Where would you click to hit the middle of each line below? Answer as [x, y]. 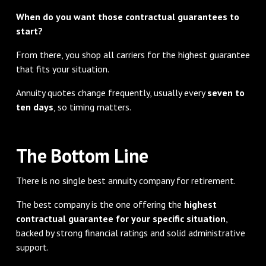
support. [32, 247]
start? [29, 31]
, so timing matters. [92, 107]
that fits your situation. [62, 69]
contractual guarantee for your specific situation [121, 218]
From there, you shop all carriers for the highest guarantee [133, 54]
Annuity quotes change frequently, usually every [111, 92]
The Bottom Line [82, 155]
